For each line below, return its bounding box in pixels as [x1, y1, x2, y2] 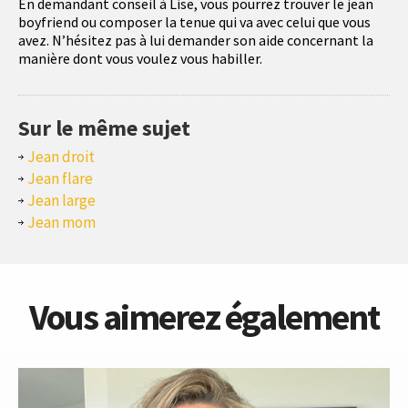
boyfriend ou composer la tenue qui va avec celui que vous [18, 13, 371, 32]
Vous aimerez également [29, 294, 379, 341]
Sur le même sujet [18, 114, 190, 143]
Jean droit [27, 147, 95, 168]
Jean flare [27, 168, 93, 189]
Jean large [27, 190, 96, 211]
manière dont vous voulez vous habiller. [18, 49, 262, 68]
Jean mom [27, 212, 96, 233]
